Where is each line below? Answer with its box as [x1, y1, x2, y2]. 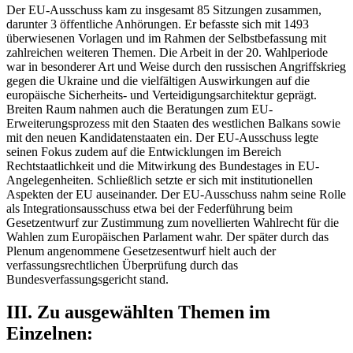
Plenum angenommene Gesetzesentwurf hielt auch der [6, 243, 276, 258]
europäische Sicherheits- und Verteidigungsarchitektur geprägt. [6, 87, 317, 102]
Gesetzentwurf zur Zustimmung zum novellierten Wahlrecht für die [6, 215, 339, 229]
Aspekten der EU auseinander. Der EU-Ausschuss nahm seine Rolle [6, 187, 346, 201]
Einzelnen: [6, 323, 93, 344]
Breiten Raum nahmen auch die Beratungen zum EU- [6, 102, 273, 116]
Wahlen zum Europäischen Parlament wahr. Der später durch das [6, 229, 329, 243]
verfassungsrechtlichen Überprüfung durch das [6, 258, 238, 272]
